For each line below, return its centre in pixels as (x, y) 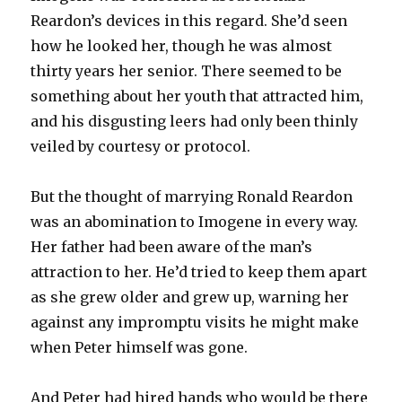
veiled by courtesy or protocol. (141, 146)
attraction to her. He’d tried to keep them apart (199, 271)
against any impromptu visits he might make (195, 322)
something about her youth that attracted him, (197, 96)
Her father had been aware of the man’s (172, 246)
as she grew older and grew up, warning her (190, 297)
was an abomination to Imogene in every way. (195, 221)
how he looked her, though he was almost (182, 45)
